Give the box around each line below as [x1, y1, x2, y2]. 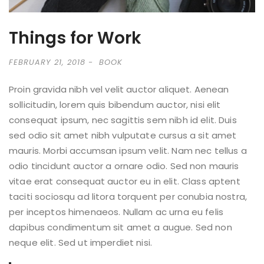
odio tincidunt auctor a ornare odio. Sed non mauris [9, 159, 239, 172]
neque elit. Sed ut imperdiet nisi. [9, 236, 153, 249]
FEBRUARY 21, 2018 [9, 56, 85, 68]
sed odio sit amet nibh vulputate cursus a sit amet [9, 128, 237, 141]
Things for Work [9, 26, 141, 49]
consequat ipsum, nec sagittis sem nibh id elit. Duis [9, 113, 237, 126]
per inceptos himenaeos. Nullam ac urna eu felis [9, 205, 224, 218]
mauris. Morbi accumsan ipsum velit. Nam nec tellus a [9, 144, 247, 157]
